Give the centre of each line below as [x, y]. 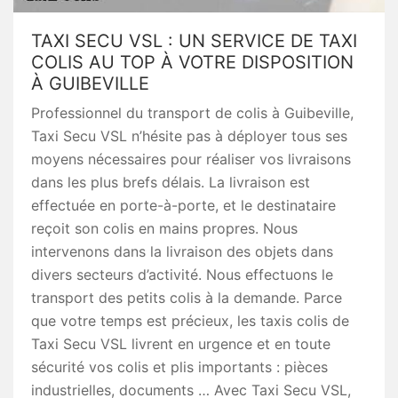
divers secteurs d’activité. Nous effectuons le [182, 275]
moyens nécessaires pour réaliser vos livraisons [191, 159]
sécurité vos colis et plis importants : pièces [179, 367]
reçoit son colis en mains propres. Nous [164, 228]
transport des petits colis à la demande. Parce [187, 298]
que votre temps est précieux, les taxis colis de [190, 321]
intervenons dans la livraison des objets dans [182, 251]
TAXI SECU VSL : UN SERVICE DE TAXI [194, 41]
